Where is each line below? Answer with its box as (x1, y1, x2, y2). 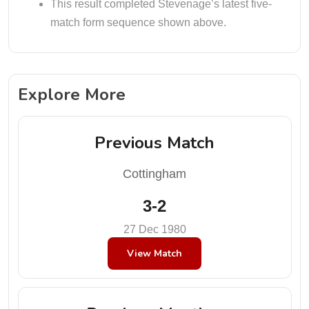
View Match (127, 246, 182, 260)
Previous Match (94, 131, 215, 154)
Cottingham (123, 166, 186, 181)
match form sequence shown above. (50, 17, 226, 28)
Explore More (17, 83, 126, 106)
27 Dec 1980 (123, 223, 186, 235)
